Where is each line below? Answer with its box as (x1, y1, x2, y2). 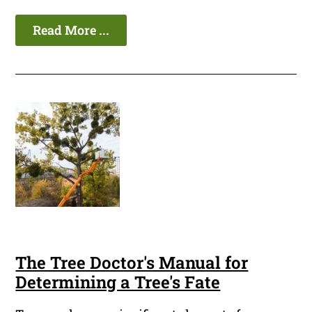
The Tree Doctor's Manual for (15, 251, 249, 274)
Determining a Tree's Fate (15, 271, 221, 294)
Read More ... (33, 22, 110, 39)
